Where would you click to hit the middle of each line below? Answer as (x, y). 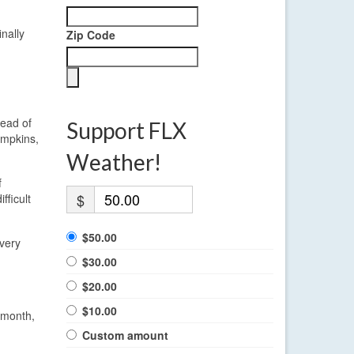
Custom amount (125, 335)
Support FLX (126, 131)
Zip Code (90, 35)
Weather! (113, 162)
